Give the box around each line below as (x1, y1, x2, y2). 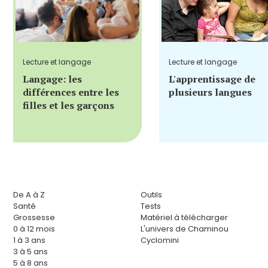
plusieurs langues (169, 86, 252, 99)
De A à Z (13, 189, 45, 201)
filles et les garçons (23, 99, 114, 112)
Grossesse (13, 212, 55, 224)
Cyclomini (141, 234, 179, 246)
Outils (141, 189, 162, 201)
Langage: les (23, 72, 82, 86)
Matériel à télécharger (141, 212, 228, 224)
